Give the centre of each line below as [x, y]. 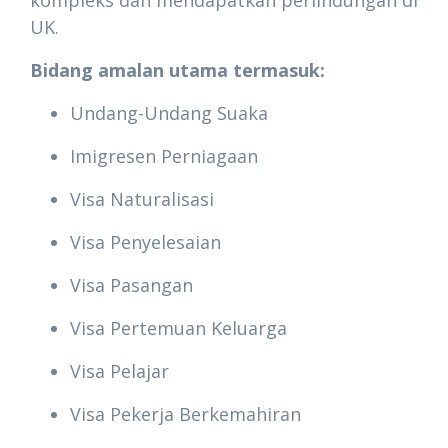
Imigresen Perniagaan [164, 156]
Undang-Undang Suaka [169, 113]
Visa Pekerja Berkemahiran [185, 414]
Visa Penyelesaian [145, 242]
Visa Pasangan [131, 285]
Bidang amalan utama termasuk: [177, 70]
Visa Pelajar [119, 371]
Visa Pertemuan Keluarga [178, 328]
